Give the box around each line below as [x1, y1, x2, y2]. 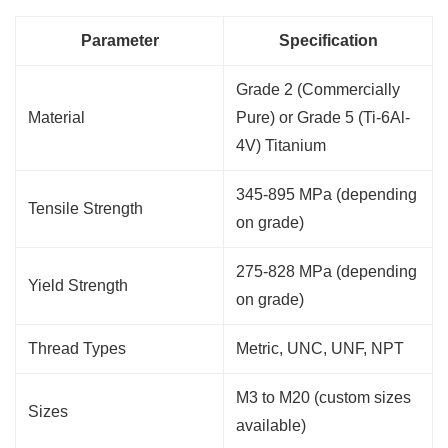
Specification [278, 32, 378, 50]
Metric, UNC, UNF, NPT [236, 340, 404, 358]
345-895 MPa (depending [236, 186, 417, 204]
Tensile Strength [28, 200, 143, 218]
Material [28, 109, 85, 127]
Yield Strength [28, 277, 128, 295]
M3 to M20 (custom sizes [236, 389, 411, 407]
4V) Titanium [236, 137, 326, 155]
